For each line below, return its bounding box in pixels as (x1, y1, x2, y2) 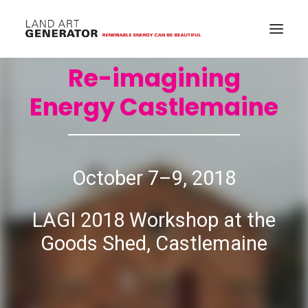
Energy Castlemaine (30, 90, 278, 124)
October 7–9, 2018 (72, 166, 236, 190)
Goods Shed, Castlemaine (41, 232, 267, 255)
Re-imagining (67, 61, 241, 95)
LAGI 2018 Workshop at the (32, 208, 276, 232)
